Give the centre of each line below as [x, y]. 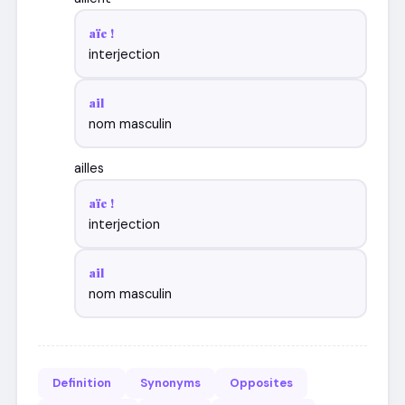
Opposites [262, 383]
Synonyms [171, 383]
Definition [82, 383]
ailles [89, 168]
